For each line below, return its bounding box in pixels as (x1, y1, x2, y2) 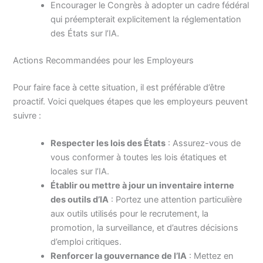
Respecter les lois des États (50, 137, 166, 149)
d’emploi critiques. (50, 236, 122, 247)
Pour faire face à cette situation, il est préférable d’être (13, 82, 225, 93)
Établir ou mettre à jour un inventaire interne (50, 180, 235, 191)
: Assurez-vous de (166, 137, 241, 149)
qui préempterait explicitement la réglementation (50, 14, 242, 25)
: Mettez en (187, 250, 234, 261)
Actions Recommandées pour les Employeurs (13, 55, 194, 66)
